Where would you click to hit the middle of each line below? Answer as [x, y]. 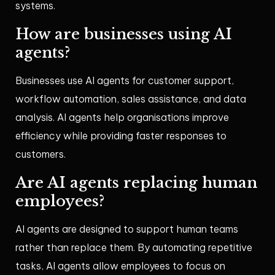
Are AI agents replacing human [136, 183]
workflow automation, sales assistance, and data [131, 99]
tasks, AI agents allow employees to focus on [120, 266]
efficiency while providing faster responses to [121, 136]
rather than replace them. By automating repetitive [134, 248]
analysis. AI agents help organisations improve [122, 118]
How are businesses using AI [124, 34]
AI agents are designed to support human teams [127, 229]
